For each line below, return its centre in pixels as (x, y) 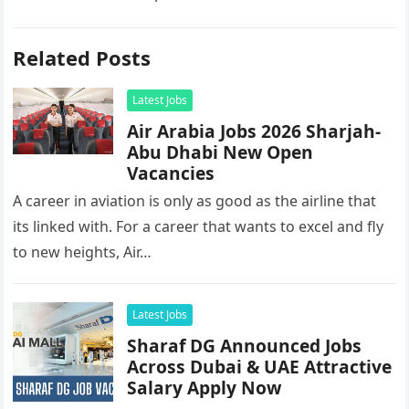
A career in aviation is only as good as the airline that (195, 201)
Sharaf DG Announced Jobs (174, 346)
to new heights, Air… (83, 252)
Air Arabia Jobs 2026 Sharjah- (254, 131)
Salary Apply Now (204, 388)
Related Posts (82, 58)
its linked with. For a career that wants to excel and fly (199, 226)
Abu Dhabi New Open (220, 152)
